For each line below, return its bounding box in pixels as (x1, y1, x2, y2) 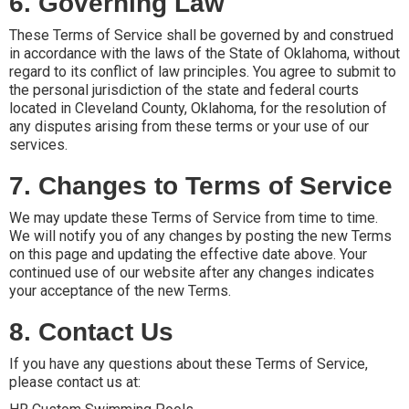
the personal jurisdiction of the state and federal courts (9, 80, 359, 99)
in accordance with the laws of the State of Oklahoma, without (9, 44, 400, 62)
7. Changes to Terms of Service (9, 171, 393, 200)
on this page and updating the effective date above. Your (9, 245, 367, 263)
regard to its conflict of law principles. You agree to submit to (9, 62, 396, 80)
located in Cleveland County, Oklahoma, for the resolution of (9, 99, 387, 117)
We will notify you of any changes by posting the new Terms (9, 226, 392, 245)
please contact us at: (9, 372, 141, 391)
